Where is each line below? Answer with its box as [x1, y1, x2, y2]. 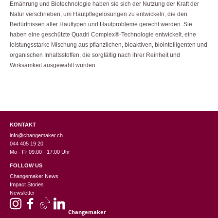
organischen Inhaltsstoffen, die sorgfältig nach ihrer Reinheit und [10, 51, 180, 58]
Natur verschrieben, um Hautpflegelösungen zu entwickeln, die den [10, 10, 187, 18]
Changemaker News [10, 173, 58, 180]
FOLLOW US [10, 163, 42, 169]
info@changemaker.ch [10, 132, 63, 139]
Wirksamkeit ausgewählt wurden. [10, 61, 97, 69]
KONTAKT [10, 122, 36, 128]
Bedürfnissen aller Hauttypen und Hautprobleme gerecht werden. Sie [10, 20, 192, 28]
